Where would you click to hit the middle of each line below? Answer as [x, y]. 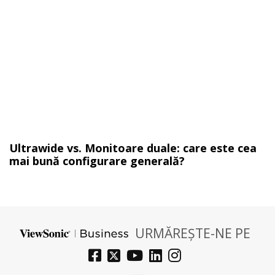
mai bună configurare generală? [97, 161]
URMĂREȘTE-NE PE [193, 233]
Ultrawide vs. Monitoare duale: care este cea [133, 148]
